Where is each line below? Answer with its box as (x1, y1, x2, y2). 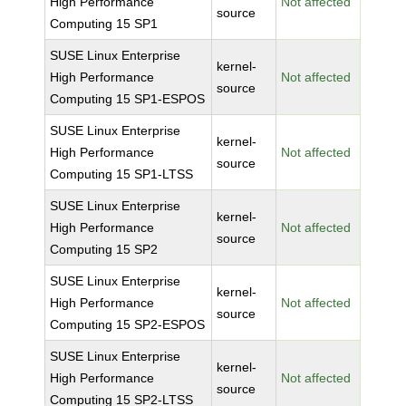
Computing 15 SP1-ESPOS (50, 92, 206, 106)
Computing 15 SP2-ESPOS (50, 317, 206, 332)
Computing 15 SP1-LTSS (50, 167, 194, 181)
